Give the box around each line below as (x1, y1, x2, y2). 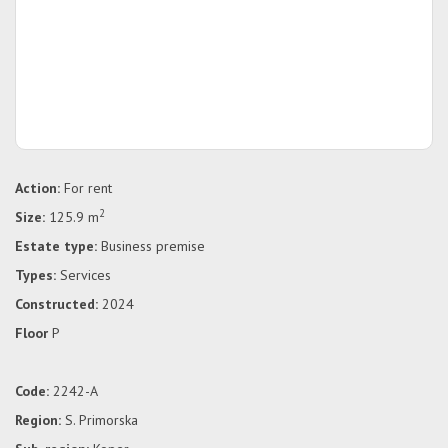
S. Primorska (61, 411, 138, 429)
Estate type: (15, 237, 97, 255)
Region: (15, 411, 61, 429)
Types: (15, 266, 56, 284)
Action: (15, 179, 60, 197)
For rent (60, 179, 112, 197)
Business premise (97, 237, 205, 255)
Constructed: (22, 295, 98, 313)
